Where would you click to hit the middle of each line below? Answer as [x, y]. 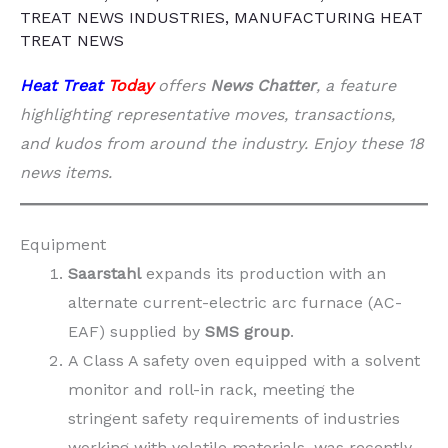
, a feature [356, 85]
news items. [66, 172]
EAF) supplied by [136, 331]
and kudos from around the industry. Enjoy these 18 [222, 143]
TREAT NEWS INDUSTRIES [122, 17]
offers [181, 85]
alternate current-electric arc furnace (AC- [235, 302]
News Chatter [263, 85]
